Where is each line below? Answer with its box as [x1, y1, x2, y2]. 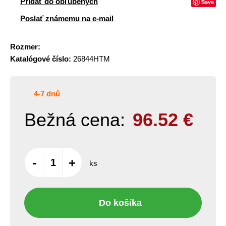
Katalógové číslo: [10, 54, 71, 63]
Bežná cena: [24, 109, 125, 130]
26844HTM [71, 54, 110, 63]
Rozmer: [10, 42, 40, 51]
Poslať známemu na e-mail [20, 14, 114, 23]
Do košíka [98, 197, 142, 208]
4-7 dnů [34, 89, 60, 98]
